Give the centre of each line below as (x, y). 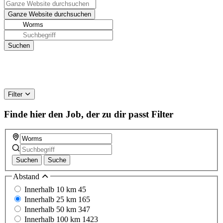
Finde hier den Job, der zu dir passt (76, 114)
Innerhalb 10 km (51, 189)
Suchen (27, 160)
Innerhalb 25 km (51, 199)
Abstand (27, 177)
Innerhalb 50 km (51, 209)
